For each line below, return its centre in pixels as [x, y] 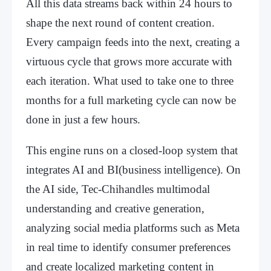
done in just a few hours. [83, 119]
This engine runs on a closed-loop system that [132, 150]
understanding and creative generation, [115, 208]
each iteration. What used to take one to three [130, 80]
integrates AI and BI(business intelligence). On [133, 169]
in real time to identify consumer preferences [128, 247]
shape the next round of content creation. [120, 22]
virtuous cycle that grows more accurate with [129, 61]
